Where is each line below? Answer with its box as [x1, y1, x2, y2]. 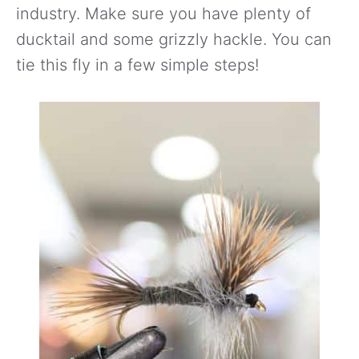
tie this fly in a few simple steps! [16, 54, 259, 75]
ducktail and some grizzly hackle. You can [16, 29, 332, 49]
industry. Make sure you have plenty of [16, 3, 311, 23]
